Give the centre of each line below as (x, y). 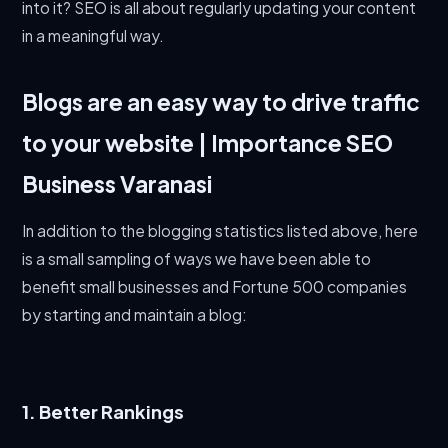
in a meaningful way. (93, 35)
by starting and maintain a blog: (135, 314)
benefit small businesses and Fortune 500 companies (215, 286)
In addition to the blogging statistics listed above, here (220, 230)
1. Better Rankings (103, 411)
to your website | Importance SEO (208, 143)
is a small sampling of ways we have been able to (197, 258)
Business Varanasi (117, 184)
